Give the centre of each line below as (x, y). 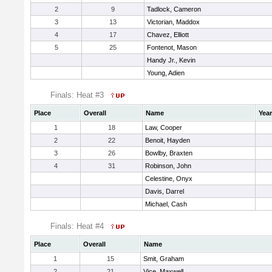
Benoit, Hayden (168, 140)
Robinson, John (168, 166)
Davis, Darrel (165, 191)
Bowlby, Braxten (169, 153)
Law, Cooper (164, 127)
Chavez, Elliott (168, 35)
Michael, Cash (166, 204)
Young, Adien (166, 73)
